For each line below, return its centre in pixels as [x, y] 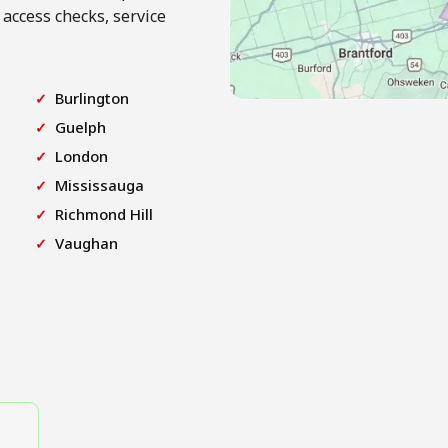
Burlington [92, 97]
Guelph [81, 126]
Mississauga [100, 184]
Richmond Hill [104, 213]
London [82, 155]
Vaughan [87, 242]
